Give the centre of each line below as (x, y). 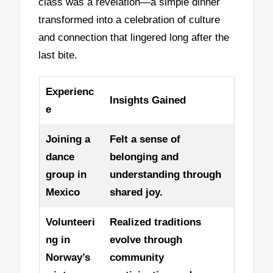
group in (66, 175)
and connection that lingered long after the (134, 37)
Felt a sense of (145, 140)
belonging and (144, 157)
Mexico (62, 193)
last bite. (58, 55)
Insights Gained (147, 101)
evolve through (146, 240)
